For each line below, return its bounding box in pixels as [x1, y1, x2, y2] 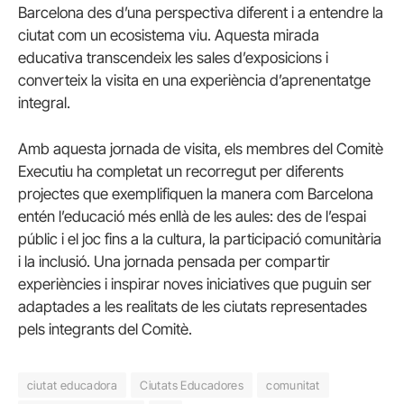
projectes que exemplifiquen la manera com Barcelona [18, 185, 373, 204]
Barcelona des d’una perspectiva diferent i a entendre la [18, 4, 383, 23]
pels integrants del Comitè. [18, 320, 192, 339]
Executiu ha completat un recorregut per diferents [18, 162, 344, 181]
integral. [18, 94, 70, 113]
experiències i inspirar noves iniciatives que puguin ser [18, 275, 372, 294]
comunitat [266, 378, 320, 393]
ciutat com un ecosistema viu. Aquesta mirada [18, 26, 319, 45]
